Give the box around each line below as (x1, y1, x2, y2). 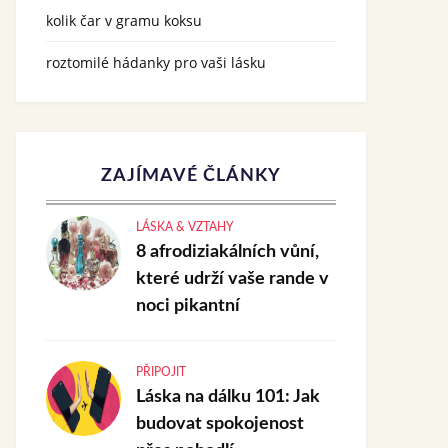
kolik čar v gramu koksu (46, 11, 202, 30)
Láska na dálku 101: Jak (136, 388, 320, 406)
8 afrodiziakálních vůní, (136, 243, 319, 261)
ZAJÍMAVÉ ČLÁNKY (101, 167, 281, 185)
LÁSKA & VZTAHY (136, 221, 234, 233)
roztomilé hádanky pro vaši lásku (46, 53, 266, 72)
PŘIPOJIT (136, 366, 186, 378)
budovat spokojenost (136, 415, 304, 433)
